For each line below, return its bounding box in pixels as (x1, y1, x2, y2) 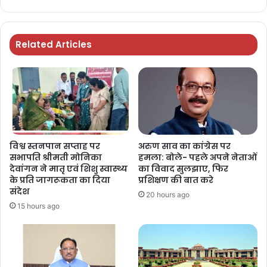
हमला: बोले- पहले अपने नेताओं (138, 151, 257, 164)
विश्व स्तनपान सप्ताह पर (10, 140, 100, 153)
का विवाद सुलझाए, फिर (138, 163, 228, 175)
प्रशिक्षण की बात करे (138, 174, 213, 187)
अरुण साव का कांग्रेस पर (138, 140, 231, 153)
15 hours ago (17, 201, 60, 211)
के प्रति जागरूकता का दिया (10, 174, 110, 187)
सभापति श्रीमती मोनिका (10, 151, 102, 164)
